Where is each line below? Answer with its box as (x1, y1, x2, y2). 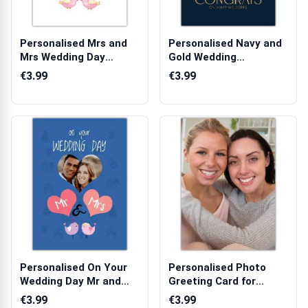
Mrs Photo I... (20, 289, 85, 301)
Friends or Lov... (168, 289, 247, 301)
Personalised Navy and (168, 37, 282, 49)
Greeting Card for (168, 275, 256, 287)
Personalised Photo (168, 261, 266, 274)
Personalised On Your (20, 261, 127, 274)
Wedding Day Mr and (20, 275, 121, 287)
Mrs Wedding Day (20, 51, 105, 63)
